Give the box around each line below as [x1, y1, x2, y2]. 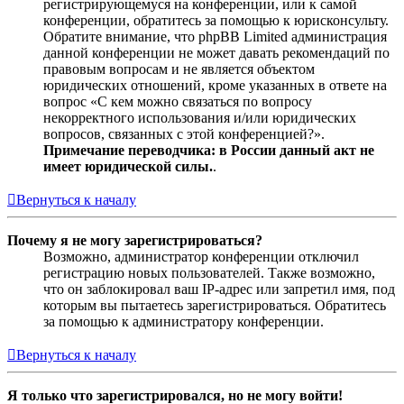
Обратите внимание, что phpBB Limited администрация [43, 28, 387, 44]
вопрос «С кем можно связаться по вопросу [43, 93, 312, 109]
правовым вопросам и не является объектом [43, 60, 315, 77]
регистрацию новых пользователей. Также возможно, [43, 264, 375, 280]
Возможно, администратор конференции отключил [43, 248, 359, 264]
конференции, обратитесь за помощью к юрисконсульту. [43, 12, 389, 28]
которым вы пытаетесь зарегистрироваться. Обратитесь [43, 297, 386, 313]
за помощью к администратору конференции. [43, 313, 324, 329]
